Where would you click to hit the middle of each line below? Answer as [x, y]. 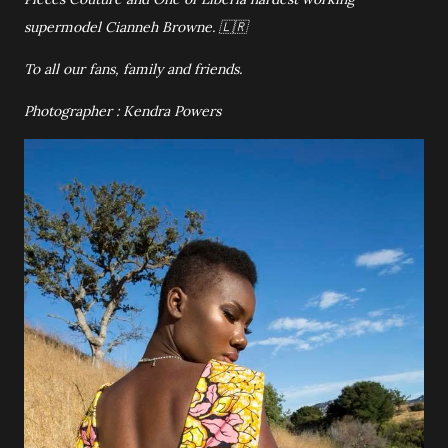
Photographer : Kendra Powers [122, 111]
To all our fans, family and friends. [133, 69]
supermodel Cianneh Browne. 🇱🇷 [135, 27]
